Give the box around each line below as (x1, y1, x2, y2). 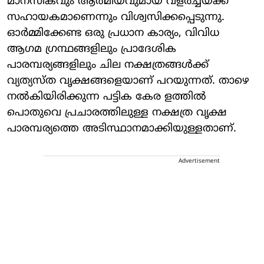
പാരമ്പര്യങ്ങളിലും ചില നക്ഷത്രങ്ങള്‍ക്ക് (7, 58, 209, 72)
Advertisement (179, 157, 220, 165)
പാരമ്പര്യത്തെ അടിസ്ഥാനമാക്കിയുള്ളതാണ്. (7, 121, 236, 136)
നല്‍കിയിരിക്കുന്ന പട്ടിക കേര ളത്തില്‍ (7, 90, 206, 104)
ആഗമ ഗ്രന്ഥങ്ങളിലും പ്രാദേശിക (7, 42, 176, 56)
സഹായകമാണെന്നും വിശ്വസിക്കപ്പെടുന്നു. (7, 10, 225, 24)
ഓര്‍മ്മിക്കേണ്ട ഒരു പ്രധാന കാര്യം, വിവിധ (7, 26, 219, 40)
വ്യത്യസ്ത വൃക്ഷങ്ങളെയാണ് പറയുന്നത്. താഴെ (7, 74, 249, 88)
